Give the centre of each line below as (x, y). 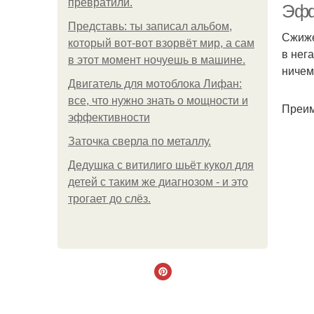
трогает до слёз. (109, 199)
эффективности (109, 117)
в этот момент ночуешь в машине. (157, 60)
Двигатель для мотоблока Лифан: (155, 84)
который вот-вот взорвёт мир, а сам (161, 43)
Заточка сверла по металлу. (139, 141)
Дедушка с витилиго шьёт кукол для (161, 165)
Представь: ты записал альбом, (150, 26)
